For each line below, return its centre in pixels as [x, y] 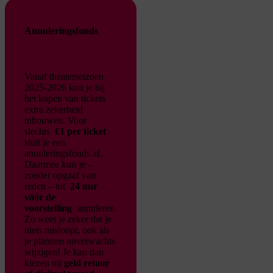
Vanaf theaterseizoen [64, 77]
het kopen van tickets [65, 99]
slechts [38, 132]
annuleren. [96, 208]
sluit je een [45, 143]
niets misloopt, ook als [67, 230]
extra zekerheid [54, 110]
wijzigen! [42, 252]
